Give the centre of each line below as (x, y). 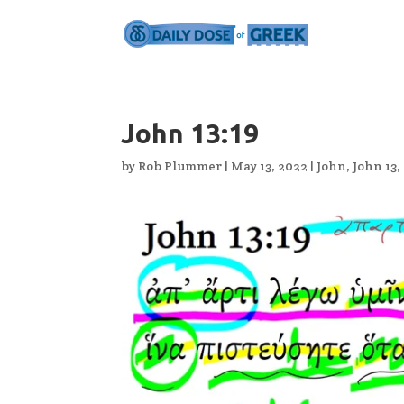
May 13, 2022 (270, 166)
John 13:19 (190, 133)
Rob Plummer (180, 166)
